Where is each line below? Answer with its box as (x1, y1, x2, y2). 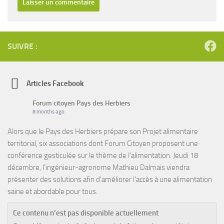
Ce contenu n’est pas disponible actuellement (13, 208, 158, 218)
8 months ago (32, 108, 64, 115)
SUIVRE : (7, 41, 37, 51)
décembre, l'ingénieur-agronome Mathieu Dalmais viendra (7, 163, 189, 172)
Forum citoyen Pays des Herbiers (32, 99, 130, 108)
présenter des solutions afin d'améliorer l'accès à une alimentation (7, 175, 212, 184)
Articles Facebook (26, 78, 83, 88)
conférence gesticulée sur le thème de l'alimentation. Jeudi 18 (7, 151, 198, 160)
